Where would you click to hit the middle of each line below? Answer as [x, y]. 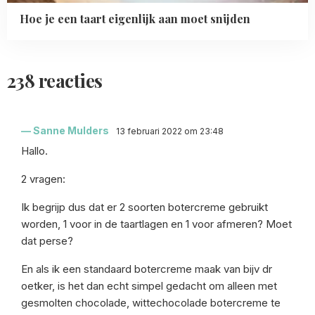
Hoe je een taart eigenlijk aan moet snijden [135, 19]
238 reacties [55, 81]
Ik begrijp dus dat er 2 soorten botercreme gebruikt [144, 207]
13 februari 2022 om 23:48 [170, 131]
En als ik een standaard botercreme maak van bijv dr [147, 269]
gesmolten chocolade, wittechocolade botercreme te [151, 303]
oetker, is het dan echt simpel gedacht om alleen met [149, 286]
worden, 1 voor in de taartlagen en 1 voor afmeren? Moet [156, 224]
